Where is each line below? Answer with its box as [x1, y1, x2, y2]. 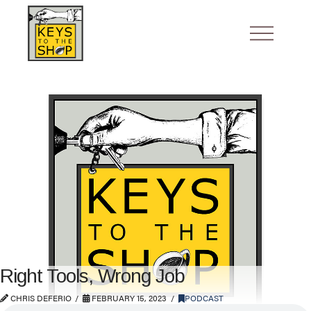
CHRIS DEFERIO [8, 291, 72, 304]
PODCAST [184, 291, 224, 304]
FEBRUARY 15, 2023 [90, 291, 167, 304]
